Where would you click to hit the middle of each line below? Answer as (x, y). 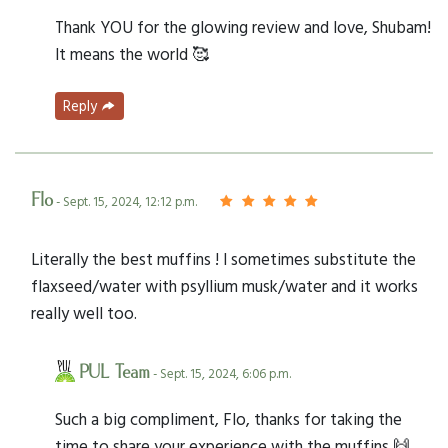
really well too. (84, 312)
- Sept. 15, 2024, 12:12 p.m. (125, 201)
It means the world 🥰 (132, 54)
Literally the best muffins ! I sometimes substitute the (223, 258)
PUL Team (114, 372)
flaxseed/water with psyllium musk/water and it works (224, 285)
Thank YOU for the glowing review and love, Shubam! (243, 27)
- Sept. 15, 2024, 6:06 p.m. (220, 373)
